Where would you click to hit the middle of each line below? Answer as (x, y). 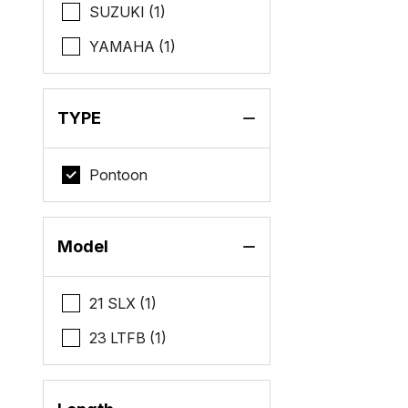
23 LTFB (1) (128, 338)
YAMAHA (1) (133, 46)
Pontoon (119, 175)
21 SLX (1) (123, 303)
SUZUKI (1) (128, 12)
